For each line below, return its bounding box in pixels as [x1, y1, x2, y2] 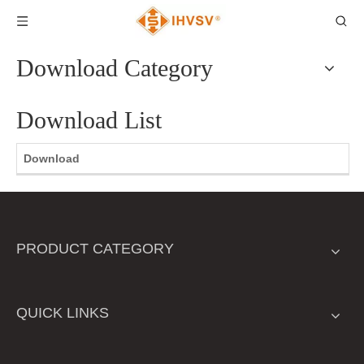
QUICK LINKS [16, 305, 109, 321]
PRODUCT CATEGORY [16, 240, 174, 257]
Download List [16, 106, 162, 133]
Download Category [16, 54, 213, 81]
